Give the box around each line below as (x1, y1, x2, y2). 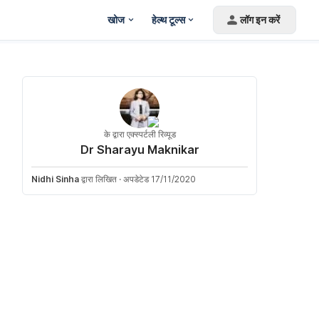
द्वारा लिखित (79, 174, 117, 184)
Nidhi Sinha (31, 174, 79, 184)
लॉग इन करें (240, 14, 280, 26)
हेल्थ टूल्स (151, 14, 185, 26)
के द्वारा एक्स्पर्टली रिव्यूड (103, 129, 176, 140)
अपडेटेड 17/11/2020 (123, 174, 196, 184)
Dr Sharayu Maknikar (80, 142, 199, 157)
